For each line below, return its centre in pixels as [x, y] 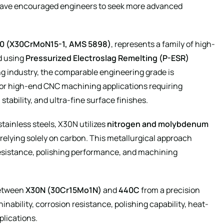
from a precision [170, 190]
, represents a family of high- [163, 44]
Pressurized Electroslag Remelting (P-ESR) [107, 58]
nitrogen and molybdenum [158, 124]
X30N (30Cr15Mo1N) [63, 190]
